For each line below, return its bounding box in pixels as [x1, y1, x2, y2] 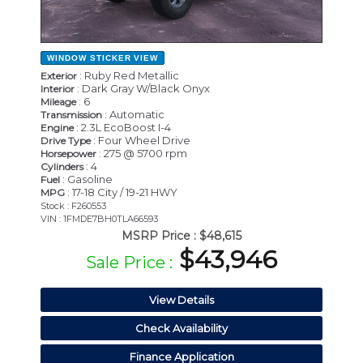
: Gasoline [60, 173, 113, 186]
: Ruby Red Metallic [77, 69, 179, 83]
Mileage [41, 96, 76, 109]
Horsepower [41, 147, 96, 160]
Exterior [41, 70, 77, 83]
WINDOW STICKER [47, 53, 131, 63]
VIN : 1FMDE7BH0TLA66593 [41, 213, 158, 225]
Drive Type [41, 135, 91, 147]
